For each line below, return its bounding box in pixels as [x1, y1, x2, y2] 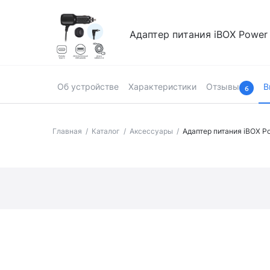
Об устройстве [57, 81, 119, 92]
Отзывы [206, 81, 239, 92]
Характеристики [128, 81, 196, 92]
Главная [52, 127, 82, 136]
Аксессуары [130, 127, 173, 136]
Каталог [92, 127, 120, 136]
